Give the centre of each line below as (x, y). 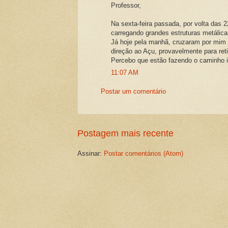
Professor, (126, 5)
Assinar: (91, 153)
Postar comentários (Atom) (144, 153)
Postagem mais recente (125, 133)
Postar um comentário (133, 92)
